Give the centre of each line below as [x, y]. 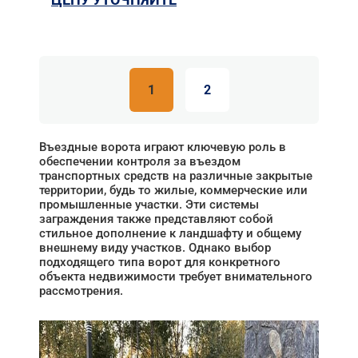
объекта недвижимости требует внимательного [176, 276]
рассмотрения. [81, 291]
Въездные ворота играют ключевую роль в [163, 147]
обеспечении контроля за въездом [140, 161]
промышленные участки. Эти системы [149, 205]
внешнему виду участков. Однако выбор [155, 248]
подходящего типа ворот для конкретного [160, 262]
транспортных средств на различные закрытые [176, 176]
